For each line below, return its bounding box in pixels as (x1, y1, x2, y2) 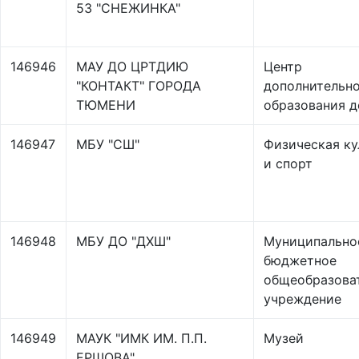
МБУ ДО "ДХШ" (76, 233, 171, 249)
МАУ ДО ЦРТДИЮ (76, 58, 188, 75)
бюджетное (264, 252, 337, 268)
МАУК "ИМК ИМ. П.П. (76, 330, 207, 346)
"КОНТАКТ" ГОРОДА (76, 78, 201, 94)
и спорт (264, 155, 313, 171)
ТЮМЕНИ (76, 97, 135, 113)
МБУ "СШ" (76, 136, 139, 152)
